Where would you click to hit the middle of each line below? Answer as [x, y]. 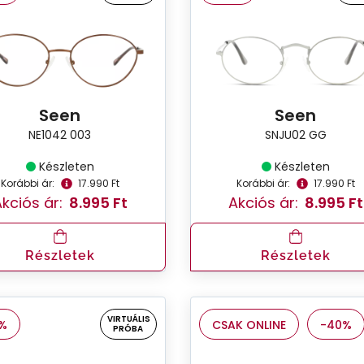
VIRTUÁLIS [128, 318]
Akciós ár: [263, 202]
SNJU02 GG [295, 134]
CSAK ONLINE [249, 325]
